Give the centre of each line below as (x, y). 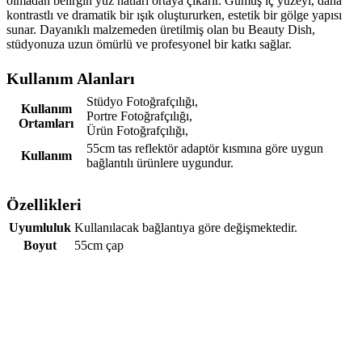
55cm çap (99, 246)
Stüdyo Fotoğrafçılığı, (142, 102)
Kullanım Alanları (71, 79)
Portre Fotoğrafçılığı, (139, 116)
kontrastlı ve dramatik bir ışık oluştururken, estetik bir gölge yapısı (174, 15)
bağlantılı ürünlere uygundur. (160, 163)
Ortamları (46, 124)
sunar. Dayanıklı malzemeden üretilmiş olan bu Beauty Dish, (161, 30)
